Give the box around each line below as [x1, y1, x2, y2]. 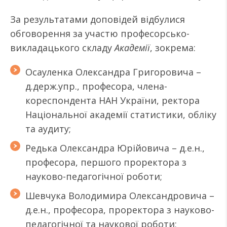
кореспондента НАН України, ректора [25, 94, 200, 106]
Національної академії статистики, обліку [25, 108, 216, 121]
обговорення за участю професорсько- [10, 27, 190, 40]
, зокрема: [150, 42, 196, 54]
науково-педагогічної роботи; [25, 170, 162, 182]
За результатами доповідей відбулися [10, 13, 185, 25]
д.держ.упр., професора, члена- [25, 80, 167, 92]
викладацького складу [10, 42, 115, 54]
